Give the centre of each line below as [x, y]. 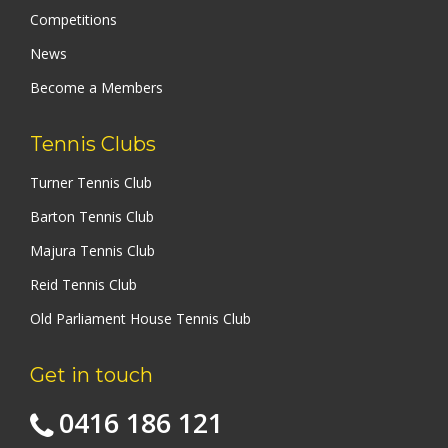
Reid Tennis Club [83, 284]
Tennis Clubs [93, 143]
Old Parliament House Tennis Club [140, 318]
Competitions [73, 19]
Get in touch [91, 374]
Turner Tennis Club [91, 182]
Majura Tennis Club [92, 250]
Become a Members [96, 87]
